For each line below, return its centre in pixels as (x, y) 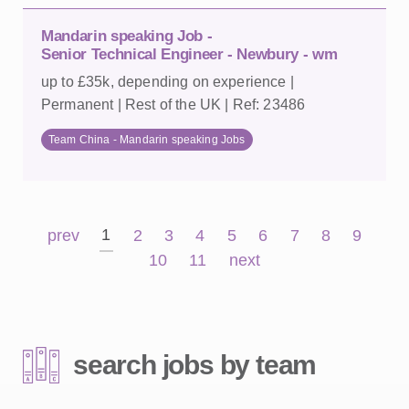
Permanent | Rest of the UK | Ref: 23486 (173, 105)
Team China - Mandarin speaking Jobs (147, 140)
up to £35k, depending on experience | (168, 82)
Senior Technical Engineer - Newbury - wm (189, 54)
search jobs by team (195, 365)
